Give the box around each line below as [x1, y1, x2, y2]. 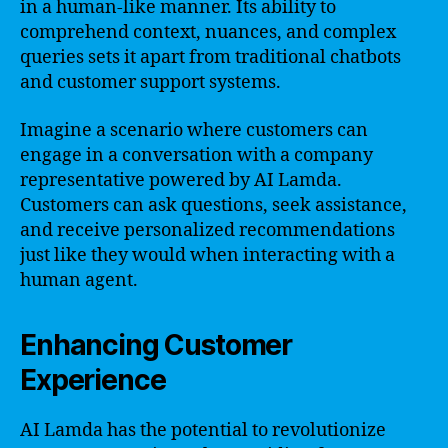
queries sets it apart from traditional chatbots [20, 46, 401, 69]
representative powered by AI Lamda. [20, 168, 342, 192]
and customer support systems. [20, 71, 281, 94]
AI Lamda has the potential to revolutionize [20, 418, 386, 442]
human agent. [20, 268, 138, 292]
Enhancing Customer [20, 327, 293, 362]
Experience [20, 362, 166, 397]
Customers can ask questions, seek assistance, [20, 193, 407, 217]
